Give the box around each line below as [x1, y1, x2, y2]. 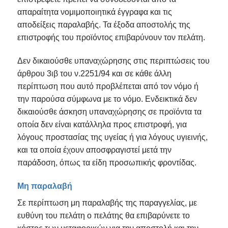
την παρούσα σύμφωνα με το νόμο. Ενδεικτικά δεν [17, 95, 197, 104]
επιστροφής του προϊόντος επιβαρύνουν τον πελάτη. [17, 33, 205, 42]
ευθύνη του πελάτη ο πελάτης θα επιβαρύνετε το [17, 211, 190, 220]
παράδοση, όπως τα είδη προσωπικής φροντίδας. [17, 158, 196, 167]
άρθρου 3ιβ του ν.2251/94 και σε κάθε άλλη [17, 69, 172, 78]
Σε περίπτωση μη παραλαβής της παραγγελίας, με [17, 198, 197, 207]
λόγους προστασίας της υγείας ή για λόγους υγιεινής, [17, 133, 208, 142]
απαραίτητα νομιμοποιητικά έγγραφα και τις [17, 8, 172, 17]
